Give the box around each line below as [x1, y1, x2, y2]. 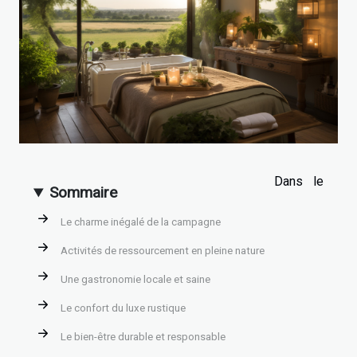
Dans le [274, 174, 324, 190]
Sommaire [49, 183, 118, 202]
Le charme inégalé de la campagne [61, 215, 221, 228]
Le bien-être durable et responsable [61, 330, 226, 343]
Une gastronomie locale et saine [61, 273, 210, 285]
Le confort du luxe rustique [61, 301, 186, 314]
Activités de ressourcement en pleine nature [61, 244, 265, 257]
